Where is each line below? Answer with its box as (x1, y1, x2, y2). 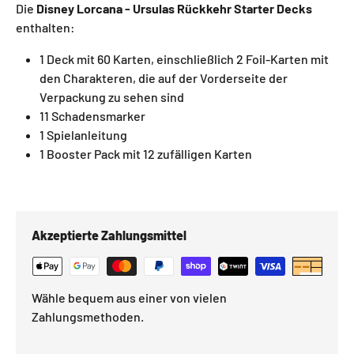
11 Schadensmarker (40, 107, 145, 123)
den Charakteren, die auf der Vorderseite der (40, 70, 288, 85)
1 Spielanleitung (40, 126, 127, 142)
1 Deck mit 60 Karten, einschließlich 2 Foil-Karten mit (40, 51, 329, 66)
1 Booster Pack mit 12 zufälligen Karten (40, 145, 252, 161)
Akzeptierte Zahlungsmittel (32, 227, 186, 243)
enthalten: (16, 19, 77, 35)
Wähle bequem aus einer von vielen (32, 289, 227, 305)
